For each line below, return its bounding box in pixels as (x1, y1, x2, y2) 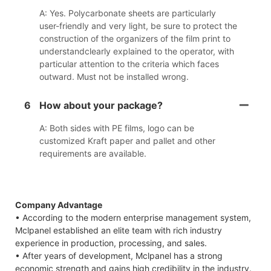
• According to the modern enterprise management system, (15, 212, 251, 223)
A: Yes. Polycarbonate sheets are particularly (39, 8, 216, 19)
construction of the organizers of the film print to (39, 33, 230, 44)
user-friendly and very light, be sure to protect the (39, 21, 237, 31)
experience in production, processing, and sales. (15, 237, 207, 248)
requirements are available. (39, 148, 146, 159)
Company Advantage (15, 199, 102, 210)
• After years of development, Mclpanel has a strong (15, 250, 223, 261)
